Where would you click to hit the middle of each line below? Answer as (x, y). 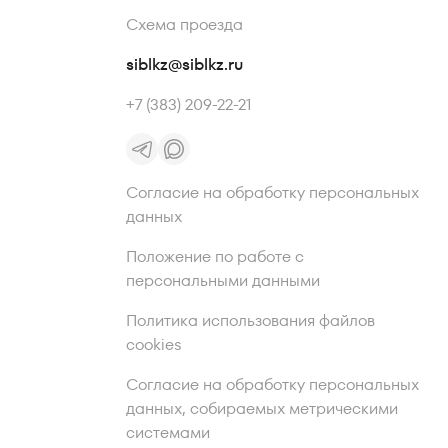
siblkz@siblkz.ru (184, 64)
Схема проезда (184, 24)
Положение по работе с (214, 256)
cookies (153, 344)
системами (167, 432)
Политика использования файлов (250, 320)
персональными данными (222, 280)
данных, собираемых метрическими (261, 408)
